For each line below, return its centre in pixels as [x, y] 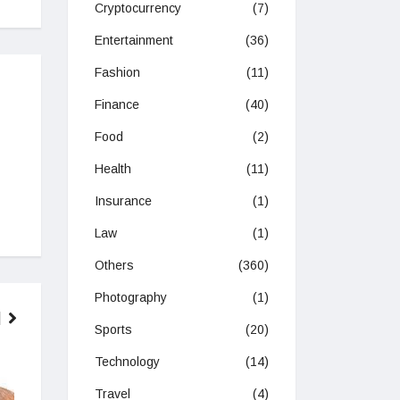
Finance [117, 105]
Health [113, 169]
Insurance [123, 201]
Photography [131, 298]
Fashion [117, 73]
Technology [127, 362]
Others [114, 266]
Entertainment [134, 41]
